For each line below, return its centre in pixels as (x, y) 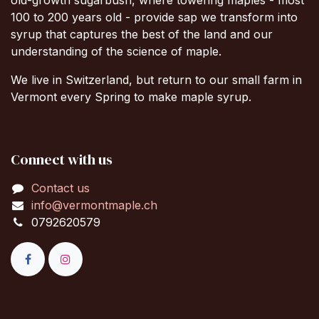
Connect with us (62, 159)
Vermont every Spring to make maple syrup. (133, 96)
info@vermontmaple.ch (94, 205)
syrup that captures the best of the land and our (142, 34)
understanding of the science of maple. (118, 51)
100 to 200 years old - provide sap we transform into (154, 17)
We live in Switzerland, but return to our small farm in (156, 79)
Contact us (60, 188)
